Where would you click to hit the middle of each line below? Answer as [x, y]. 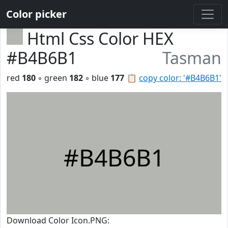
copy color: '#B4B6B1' [180, 78]
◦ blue [97, 78]
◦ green [52, 78]
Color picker [36, 14]
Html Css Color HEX [100, 38]
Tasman [192, 58]
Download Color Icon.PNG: [58, 220]
